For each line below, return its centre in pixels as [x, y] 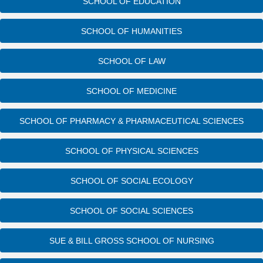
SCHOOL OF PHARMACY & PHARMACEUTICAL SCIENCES [131, 121]
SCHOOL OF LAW [131, 61]
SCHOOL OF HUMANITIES [131, 31]
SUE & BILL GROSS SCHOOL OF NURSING [131, 240]
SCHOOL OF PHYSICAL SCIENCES [131, 151]
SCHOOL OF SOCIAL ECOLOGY [131, 181]
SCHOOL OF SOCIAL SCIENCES [131, 210]
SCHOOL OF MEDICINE [131, 91]
